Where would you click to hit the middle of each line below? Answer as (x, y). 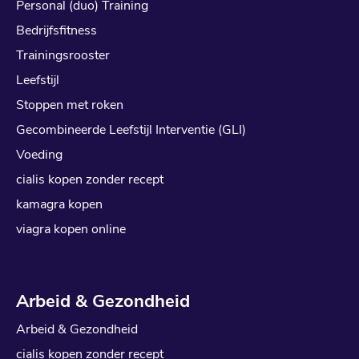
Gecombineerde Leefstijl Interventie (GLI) (131, 130)
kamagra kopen (59, 205)
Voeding (39, 155)
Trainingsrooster (63, 56)
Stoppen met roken (70, 105)
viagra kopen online (71, 230)
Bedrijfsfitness (56, 31)
